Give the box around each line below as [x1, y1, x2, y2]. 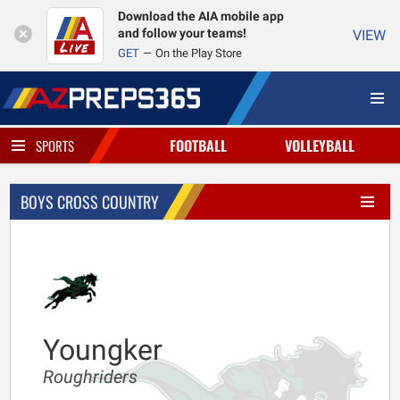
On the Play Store [155, 46, 242, 60]
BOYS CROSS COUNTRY [21, 190, 159, 213]
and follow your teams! [118, 26, 246, 41]
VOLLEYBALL [285, 135, 355, 156]
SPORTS [36, 136, 74, 155]
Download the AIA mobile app [118, 9, 284, 24]
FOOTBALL [169, 135, 227, 156]
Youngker [43, 333, 162, 367]
